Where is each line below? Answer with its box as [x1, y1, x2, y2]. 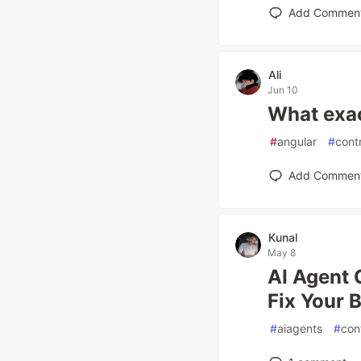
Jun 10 [268, 84, 298, 96]
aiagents [277, 322, 322, 335]
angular [277, 135, 317, 148]
